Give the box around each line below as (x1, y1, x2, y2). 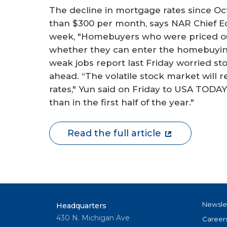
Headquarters (56, 201, 106, 211)
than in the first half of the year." (49, 97, 194, 107)
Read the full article (67, 128, 161, 139)
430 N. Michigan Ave (56, 213, 130, 223)
